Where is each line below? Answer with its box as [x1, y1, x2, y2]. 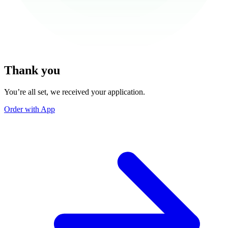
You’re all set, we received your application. [4, 87, 145, 96]
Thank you [4, 63, 60, 77]
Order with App [4, 104, 55, 113]
